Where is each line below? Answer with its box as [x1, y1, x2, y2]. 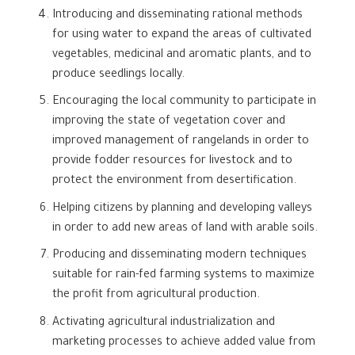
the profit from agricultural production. [52, 289, 260, 303]
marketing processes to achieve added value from [52, 337, 315, 349]
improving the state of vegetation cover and [52, 116, 285, 129]
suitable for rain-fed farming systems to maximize [52, 269, 315, 283]
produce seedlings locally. [52, 68, 185, 82]
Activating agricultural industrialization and [52, 317, 275, 330]
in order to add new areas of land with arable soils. [52, 222, 318, 235]
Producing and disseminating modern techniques [52, 250, 307, 263]
